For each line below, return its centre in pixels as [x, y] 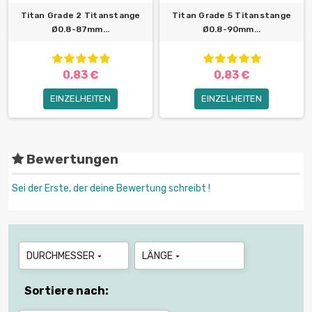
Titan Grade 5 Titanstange [232, 16]
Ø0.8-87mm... [80, 30]
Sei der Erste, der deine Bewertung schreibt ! [111, 189]
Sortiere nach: [67, 291]
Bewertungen [71, 160]
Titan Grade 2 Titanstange [80, 16]
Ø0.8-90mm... [232, 30]
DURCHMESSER [61, 256]
